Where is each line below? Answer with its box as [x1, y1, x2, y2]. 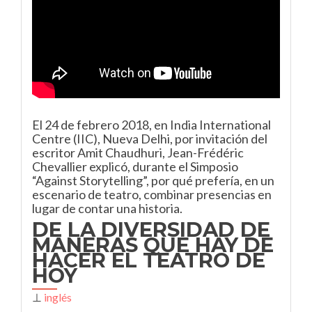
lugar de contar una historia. [32, 201, 182, 216]
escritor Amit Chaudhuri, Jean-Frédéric [32, 145, 244, 160]
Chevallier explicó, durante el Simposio [32, 159, 238, 174]
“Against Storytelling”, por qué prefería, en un [32, 173, 274, 188]
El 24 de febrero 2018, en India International [32, 117, 271, 132]
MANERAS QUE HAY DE [32, 233, 274, 257]
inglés [44, 290, 72, 304]
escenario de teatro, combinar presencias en [32, 187, 272, 202]
